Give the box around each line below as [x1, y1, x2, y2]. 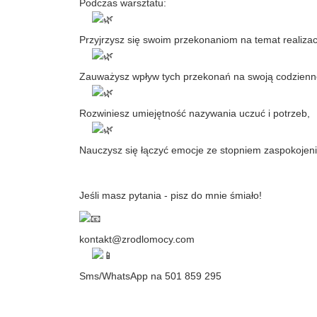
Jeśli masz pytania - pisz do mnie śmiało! [79, 190, 262, 201]
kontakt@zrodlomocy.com [79, 234, 195, 245]
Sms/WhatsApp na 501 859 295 [79, 270, 221, 282]
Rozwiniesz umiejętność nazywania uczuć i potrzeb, [79, 108, 310, 119]
